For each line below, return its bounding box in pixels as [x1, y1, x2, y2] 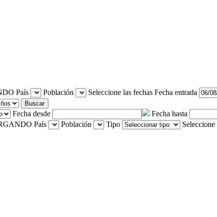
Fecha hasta [152, 109, 187, 118]
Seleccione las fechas [88, 88, 153, 96]
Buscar [25, 99, 45, 107]
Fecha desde [13, 109, 50, 118]
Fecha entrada [155, 88, 197, 96]
